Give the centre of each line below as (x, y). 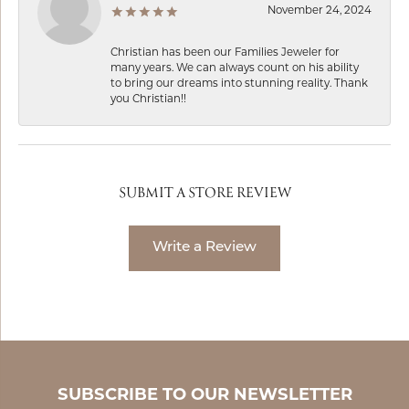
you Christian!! (148, 98)
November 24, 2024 (320, 10)
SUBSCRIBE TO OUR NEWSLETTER (204, 393)
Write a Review (204, 248)
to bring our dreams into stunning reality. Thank (239, 83)
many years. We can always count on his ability (235, 67)
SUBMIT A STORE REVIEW (204, 194)
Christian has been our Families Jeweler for (225, 52)
